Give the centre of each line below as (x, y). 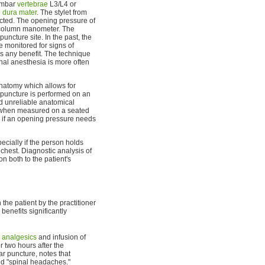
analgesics (19, 237)
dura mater (20, 12)
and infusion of (61, 237)
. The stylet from (62, 12)
